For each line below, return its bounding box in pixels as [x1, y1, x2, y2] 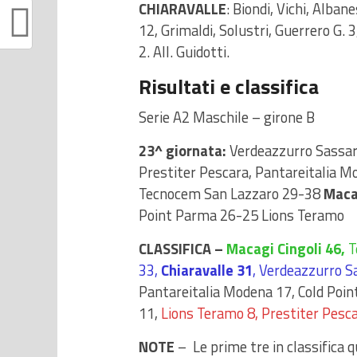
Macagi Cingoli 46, [226, 237, 348, 260]
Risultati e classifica [139, 71, 319, 102]
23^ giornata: [139, 139, 229, 162]
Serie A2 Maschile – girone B [139, 106, 315, 128]
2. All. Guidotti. [139, 41, 229, 63]
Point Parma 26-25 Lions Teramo [139, 204, 344, 226]
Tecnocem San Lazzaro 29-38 [139, 182, 320, 205]
